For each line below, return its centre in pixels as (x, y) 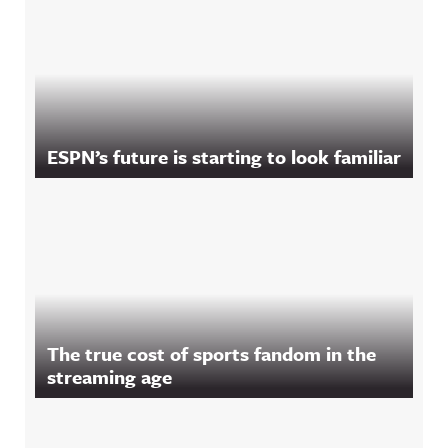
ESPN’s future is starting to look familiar (224, 156)
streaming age (109, 376)
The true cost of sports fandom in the (211, 353)
